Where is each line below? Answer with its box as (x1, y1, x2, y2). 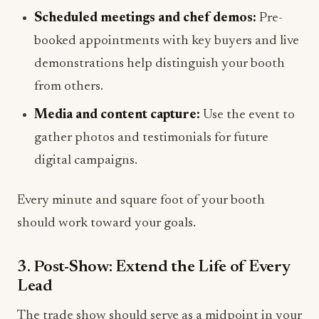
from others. (34, 80, 103, 94)
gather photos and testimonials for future (34, 131, 268, 145)
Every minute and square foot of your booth (17, 194, 265, 208)
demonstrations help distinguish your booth (34, 57, 285, 71)
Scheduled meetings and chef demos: (34, 11, 256, 26)
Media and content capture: (34, 108, 200, 122)
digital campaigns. (34, 154, 137, 168)
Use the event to (200, 108, 295, 122)
